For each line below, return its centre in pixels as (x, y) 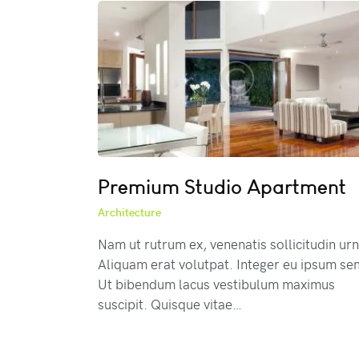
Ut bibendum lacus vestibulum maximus (216, 284)
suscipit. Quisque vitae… (170, 304)
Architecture (129, 212)
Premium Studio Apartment (222, 187)
